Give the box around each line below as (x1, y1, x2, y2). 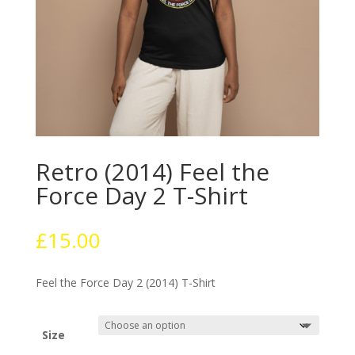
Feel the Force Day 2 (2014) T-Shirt (35, 275, 216, 291)
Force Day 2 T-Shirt (35, 179, 248, 212)
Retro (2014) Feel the (35, 155, 269, 189)
